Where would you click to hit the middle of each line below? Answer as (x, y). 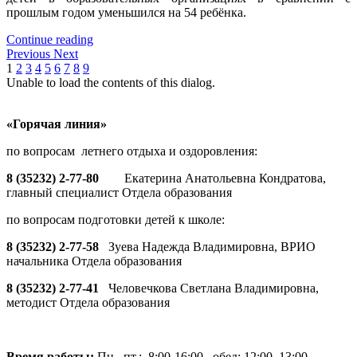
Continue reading (50, 40)
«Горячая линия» (57, 124)
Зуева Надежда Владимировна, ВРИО (212, 247)
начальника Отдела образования (94, 261)
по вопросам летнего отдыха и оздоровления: (132, 151)
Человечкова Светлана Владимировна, (214, 288)
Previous (30, 54)
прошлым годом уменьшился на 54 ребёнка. (126, 13)
